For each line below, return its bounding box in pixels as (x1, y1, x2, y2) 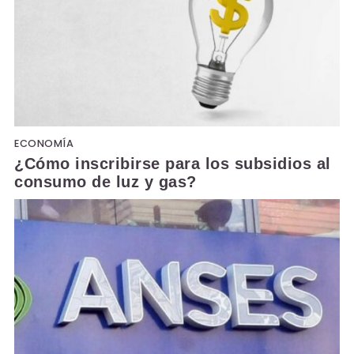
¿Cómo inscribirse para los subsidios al (14, 154, 331, 172)
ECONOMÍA (14, 136, 73, 150)
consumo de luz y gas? (14, 172, 197, 190)
